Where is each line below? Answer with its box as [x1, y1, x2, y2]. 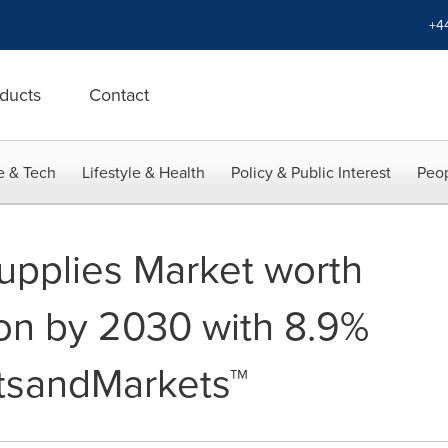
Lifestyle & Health [82, 161, 205, 183]
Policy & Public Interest [231, 161, 391, 183]
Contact [89, 82, 149, 107]
